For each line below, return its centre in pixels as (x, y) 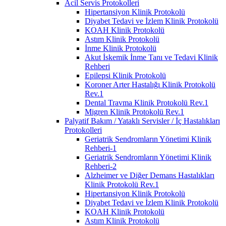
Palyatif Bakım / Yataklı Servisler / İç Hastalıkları (142, 121)
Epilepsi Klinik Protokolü (125, 75)
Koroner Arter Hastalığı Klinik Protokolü (150, 84)
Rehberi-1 (101, 148)
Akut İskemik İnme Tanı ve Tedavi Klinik (151, 57)
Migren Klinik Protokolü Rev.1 (134, 111)
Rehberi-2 (101, 166)
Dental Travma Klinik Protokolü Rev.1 (147, 102)
